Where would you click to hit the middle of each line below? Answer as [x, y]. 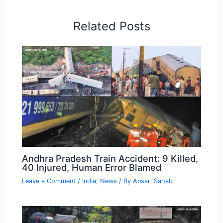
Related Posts [111, 26]
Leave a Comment [49, 181]
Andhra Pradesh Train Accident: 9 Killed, [110, 159]
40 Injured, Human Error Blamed [92, 167]
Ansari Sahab [153, 181]
